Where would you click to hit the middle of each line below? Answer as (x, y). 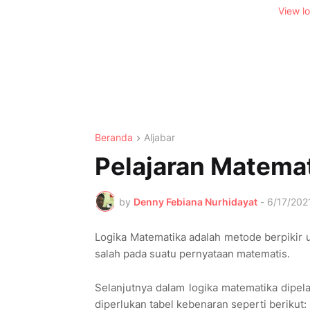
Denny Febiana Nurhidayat (195, 201)
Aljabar (159, 137)
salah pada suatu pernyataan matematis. (194, 254)
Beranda (114, 137)
